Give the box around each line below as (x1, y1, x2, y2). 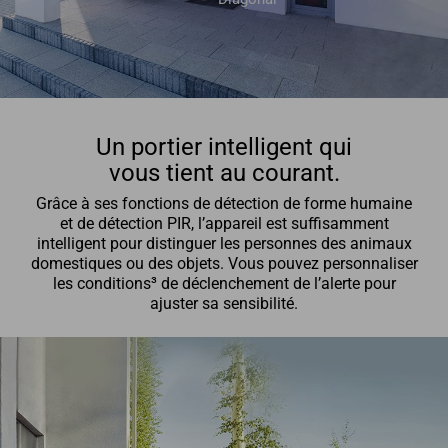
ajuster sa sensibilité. (150, 294, 298, 313)
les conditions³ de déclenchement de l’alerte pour (52, 274, 396, 293)
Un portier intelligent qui (96, 132, 352, 161)
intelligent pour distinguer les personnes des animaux (36, 234, 412, 253)
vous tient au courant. (108, 158, 340, 187)
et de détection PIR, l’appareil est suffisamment (59, 214, 389, 233)
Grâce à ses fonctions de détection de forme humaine (36, 194, 412, 213)
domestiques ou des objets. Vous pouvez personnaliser (30, 254, 418, 273)
